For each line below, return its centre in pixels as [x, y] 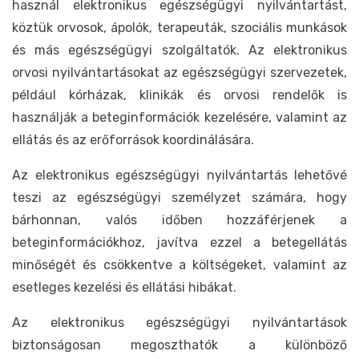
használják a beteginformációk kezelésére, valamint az [179, 117]
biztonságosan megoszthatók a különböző [179, 345]
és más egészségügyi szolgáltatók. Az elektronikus [179, 50]
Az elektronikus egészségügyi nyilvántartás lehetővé [179, 175]
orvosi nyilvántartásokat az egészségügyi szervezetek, [179, 72]
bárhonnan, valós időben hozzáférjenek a [179, 220]
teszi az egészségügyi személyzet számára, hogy [179, 197]
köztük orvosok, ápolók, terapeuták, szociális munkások [179, 27]
